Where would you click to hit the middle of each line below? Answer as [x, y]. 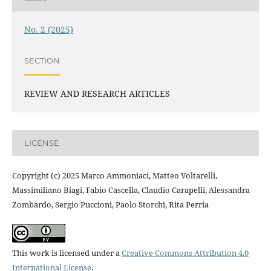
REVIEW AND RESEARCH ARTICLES [97, 93]
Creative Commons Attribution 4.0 [185, 253]
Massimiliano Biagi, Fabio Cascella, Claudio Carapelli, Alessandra [131, 190]
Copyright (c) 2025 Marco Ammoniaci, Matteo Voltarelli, [114, 175]
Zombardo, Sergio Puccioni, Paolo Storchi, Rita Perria [110, 204]
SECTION [42, 61]
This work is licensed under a [67, 253]
